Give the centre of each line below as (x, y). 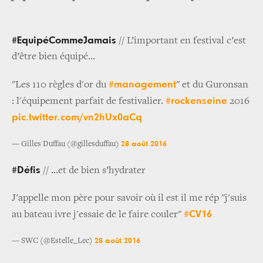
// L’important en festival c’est (181, 41)
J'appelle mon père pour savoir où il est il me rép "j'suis (129, 198)
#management (142, 84)
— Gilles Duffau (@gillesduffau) (66, 144)
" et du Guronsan (212, 85)
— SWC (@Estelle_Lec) (53, 241)
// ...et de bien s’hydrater (93, 171)
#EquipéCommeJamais (64, 40)
